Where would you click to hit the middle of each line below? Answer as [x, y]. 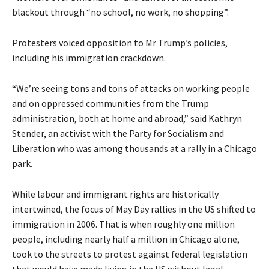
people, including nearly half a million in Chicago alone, [126, 239]
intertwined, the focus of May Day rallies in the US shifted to [134, 209]
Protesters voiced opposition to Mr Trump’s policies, [120, 42]
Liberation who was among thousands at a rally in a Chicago [134, 148]
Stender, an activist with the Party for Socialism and [118, 133]
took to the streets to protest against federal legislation [130, 254]
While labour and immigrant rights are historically [115, 194]
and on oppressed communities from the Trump [110, 103]
